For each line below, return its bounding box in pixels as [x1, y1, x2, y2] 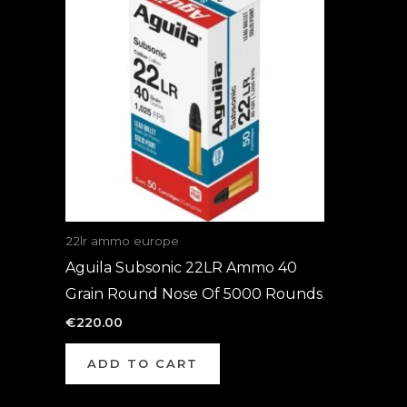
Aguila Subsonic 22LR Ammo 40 [65, 259, 297, 277]
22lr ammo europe [65, 233, 179, 248]
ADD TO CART [87, 356, 198, 371]
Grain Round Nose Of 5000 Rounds [65, 285, 323, 303]
